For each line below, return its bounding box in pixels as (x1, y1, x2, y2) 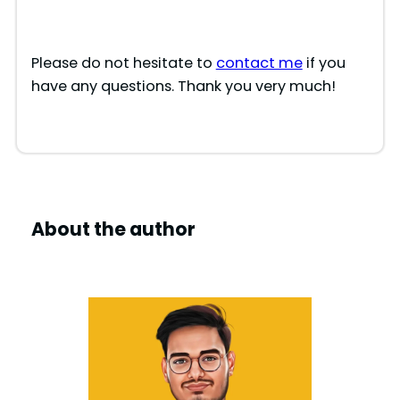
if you (302, 53, 346, 74)
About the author (30, 216, 196, 243)
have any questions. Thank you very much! (30, 76, 336, 97)
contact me (215, 53, 303, 74)
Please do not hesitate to (30, 53, 216, 74)
